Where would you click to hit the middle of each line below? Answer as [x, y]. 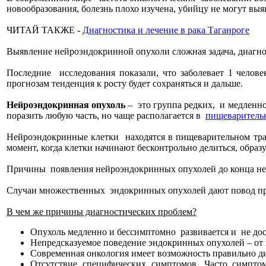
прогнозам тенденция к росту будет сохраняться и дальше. [125, 83]
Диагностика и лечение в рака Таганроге [166, 30]
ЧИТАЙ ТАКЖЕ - [45, 30]
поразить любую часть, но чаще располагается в [106, 115]
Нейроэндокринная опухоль [66, 105]
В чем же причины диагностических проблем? [102, 212]
